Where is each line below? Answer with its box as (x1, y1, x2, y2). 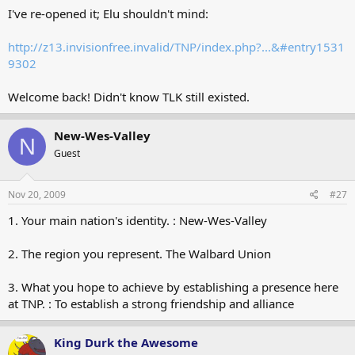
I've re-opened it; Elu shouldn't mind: (8, 6, 208, 21)
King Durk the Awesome (54, 334, 198, 350)
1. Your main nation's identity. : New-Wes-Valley (8, 212, 267, 228)
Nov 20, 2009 (8, 187, 66, 201)
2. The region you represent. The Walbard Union (8, 245, 271, 261)
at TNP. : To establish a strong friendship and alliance (8, 295, 294, 311)
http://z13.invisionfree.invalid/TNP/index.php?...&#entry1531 (8, 39, 345, 55)
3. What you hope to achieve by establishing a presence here (8, 278, 338, 295)
